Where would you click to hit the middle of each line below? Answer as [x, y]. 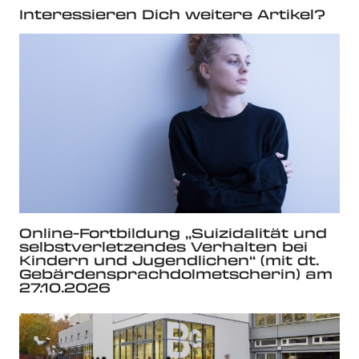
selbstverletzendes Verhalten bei [163, 247]
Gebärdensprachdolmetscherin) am [176, 274]
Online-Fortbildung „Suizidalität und [173, 233]
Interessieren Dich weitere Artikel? [172, 14]
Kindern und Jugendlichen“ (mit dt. [169, 260]
